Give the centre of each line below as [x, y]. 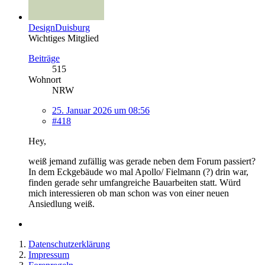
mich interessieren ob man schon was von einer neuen [129, 193]
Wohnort [45, 80]
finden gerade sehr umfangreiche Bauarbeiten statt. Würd [135, 183]
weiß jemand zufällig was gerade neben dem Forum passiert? [142, 161]
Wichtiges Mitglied [64, 38]
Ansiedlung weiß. [62, 204]
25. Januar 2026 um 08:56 [101, 111]
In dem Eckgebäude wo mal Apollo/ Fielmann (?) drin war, [138, 172]
